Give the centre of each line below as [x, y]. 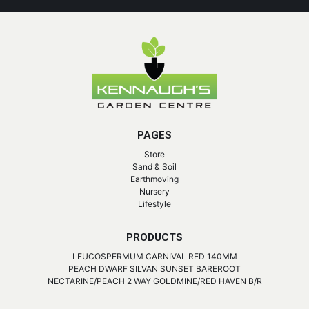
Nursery [154, 191]
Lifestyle [154, 203]
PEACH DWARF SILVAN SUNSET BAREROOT [154, 268]
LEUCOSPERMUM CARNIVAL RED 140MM [154, 256]
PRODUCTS [154, 237]
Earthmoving [154, 179]
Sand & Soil [154, 166]
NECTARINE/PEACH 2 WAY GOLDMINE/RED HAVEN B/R [154, 281]
